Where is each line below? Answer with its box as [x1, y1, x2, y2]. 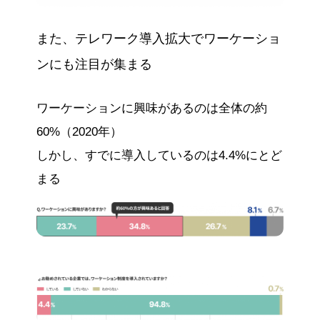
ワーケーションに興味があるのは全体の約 [36, 101, 267, 115]
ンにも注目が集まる [36, 57, 152, 72]
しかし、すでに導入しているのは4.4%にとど [36, 148, 282, 162]
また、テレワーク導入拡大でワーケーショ [36, 31, 281, 46]
